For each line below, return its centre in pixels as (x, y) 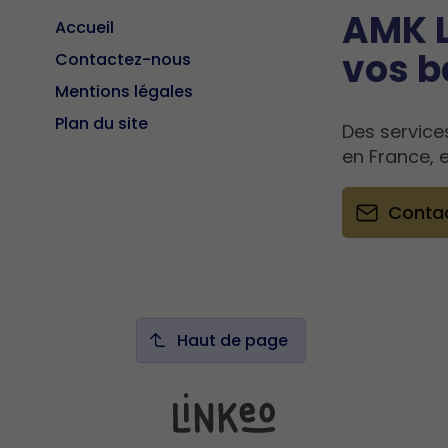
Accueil (85, 27)
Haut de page (233, 340)
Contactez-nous (123, 59)
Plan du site (102, 123)
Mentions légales (124, 91)
